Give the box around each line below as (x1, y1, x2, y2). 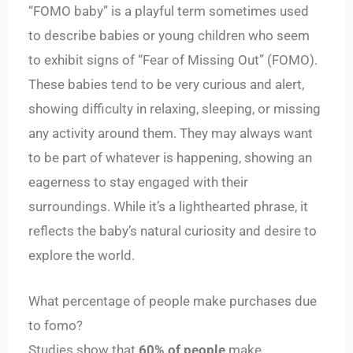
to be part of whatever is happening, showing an (28, 150, 313, 166)
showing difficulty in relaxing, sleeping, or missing (28, 101, 321, 117)
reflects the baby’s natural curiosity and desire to (28, 223, 318, 240)
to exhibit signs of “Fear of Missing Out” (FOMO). (28, 52, 318, 69)
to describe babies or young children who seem (28, 28, 310, 44)
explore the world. (28, 247, 136, 264)
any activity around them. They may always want (28, 125, 314, 142)
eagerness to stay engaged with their (28, 174, 249, 191)
